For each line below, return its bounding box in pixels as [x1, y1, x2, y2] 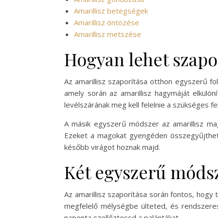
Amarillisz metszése [74, 29, 141, 39]
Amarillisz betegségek [74, 6, 148, 16]
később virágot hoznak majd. [64, 142, 160, 152]
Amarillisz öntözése [74, 18, 139, 28]
